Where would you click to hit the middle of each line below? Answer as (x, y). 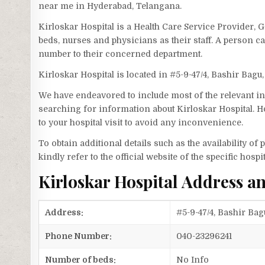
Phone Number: (79, 236)
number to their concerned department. (121, 54)
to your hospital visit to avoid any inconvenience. (141, 122)
